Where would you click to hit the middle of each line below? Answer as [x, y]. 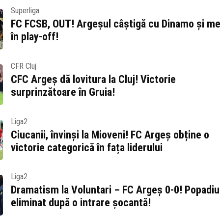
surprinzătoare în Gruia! [63, 92]
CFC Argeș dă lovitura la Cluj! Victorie [93, 79]
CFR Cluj [23, 66]
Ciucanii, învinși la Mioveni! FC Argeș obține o [110, 135]
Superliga [25, 11]
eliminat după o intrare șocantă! [81, 203]
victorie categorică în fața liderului [86, 147]
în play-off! [34, 37]
